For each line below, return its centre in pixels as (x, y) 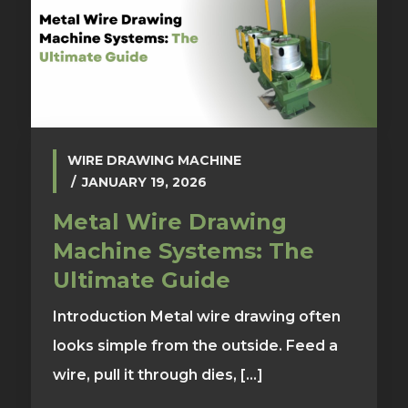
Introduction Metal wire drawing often (196, 317)
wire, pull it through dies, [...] (158, 375)
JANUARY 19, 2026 (144, 183)
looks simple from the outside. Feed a (195, 346)
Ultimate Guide (141, 280)
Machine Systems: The (183, 251)
